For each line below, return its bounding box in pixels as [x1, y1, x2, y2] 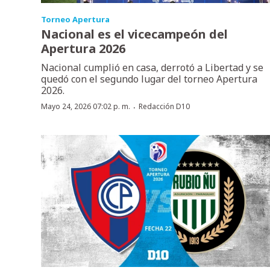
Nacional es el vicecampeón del [41, 26, 228, 43]
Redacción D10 [139, 101, 190, 112]
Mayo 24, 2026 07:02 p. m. [41, 101, 130, 112]
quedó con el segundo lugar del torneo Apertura [41, 72, 257, 86]
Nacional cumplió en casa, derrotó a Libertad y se [41, 61, 263, 75]
